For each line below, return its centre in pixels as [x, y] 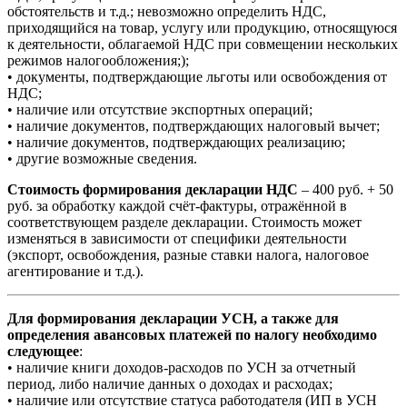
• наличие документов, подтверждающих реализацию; [176, 142]
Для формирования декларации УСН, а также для [173, 318]
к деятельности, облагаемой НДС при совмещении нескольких [203, 44]
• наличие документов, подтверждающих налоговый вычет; [194, 125]
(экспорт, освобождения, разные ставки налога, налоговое [188, 254]
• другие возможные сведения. [102, 158]
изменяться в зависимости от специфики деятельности [177, 238]
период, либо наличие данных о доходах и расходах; [170, 383]
